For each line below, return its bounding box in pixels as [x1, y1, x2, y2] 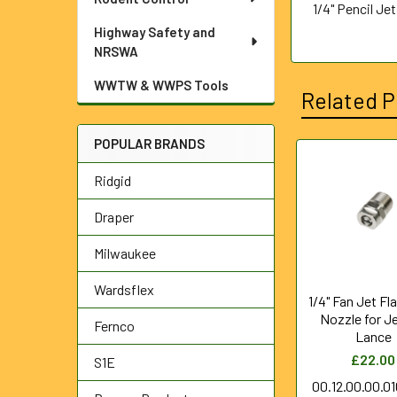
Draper [94, 208, 134, 225]
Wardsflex [94, 281, 154, 298]
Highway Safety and [94, 24, 215, 40]
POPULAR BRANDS [94, 136, 205, 152]
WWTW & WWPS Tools [94, 77, 229, 93]
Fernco [94, 317, 135, 334]
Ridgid [94, 172, 131, 189]
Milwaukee [94, 245, 156, 261]
